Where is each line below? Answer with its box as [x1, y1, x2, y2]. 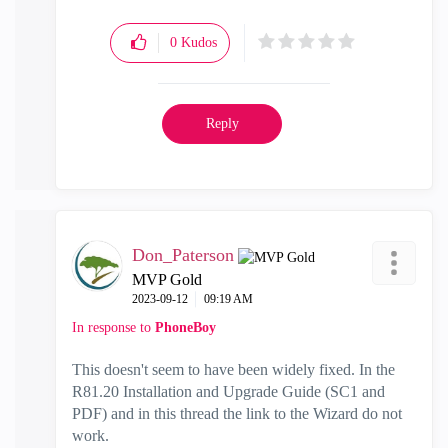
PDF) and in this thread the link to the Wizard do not [72, 404, 402, 422]
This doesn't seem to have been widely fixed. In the [72, 360, 395, 378]
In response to [72, 319, 155, 335]
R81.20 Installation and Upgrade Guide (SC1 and [72, 382, 385, 400]
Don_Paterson [132, 244, 234, 265]
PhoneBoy [155, 319, 216, 335]
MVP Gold [132, 270, 202, 288]
